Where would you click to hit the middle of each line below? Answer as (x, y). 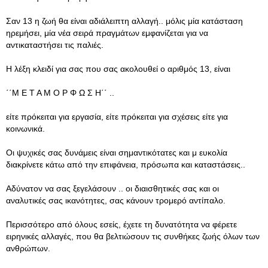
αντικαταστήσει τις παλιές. (55, 45)
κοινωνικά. (25, 129)
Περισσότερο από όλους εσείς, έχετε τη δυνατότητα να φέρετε (121, 224)
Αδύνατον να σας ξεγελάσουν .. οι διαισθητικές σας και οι (112, 188)
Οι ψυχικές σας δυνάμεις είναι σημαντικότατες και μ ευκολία (117, 153)
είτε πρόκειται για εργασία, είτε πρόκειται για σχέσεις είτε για (117, 117)
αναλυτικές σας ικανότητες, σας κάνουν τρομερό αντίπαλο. (116, 200)
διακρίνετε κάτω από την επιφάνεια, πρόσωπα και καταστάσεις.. (126, 165)
